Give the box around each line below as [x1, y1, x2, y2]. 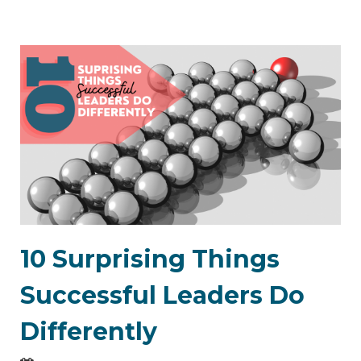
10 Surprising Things [20, 244, 280, 275]
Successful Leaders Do [20, 280, 305, 311]
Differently [20, 317, 157, 347]
